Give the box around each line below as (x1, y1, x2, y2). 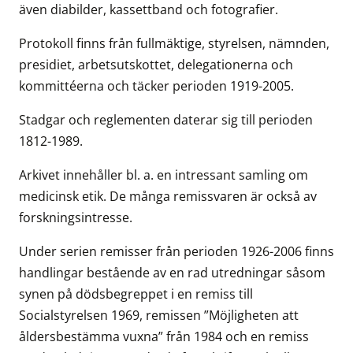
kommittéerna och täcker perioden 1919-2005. (19, 77, 294, 95)
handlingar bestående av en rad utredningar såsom (19, 264, 325, 282)
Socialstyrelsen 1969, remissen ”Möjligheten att (19, 307, 299, 325)
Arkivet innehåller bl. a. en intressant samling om (19, 166, 308, 184)
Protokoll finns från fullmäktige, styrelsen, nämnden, (19, 35, 329, 53)
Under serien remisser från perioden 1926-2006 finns (19, 243, 334, 261)
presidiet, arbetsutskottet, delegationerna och (19, 56, 293, 74)
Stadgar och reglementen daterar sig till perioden (19, 111, 313, 129)
